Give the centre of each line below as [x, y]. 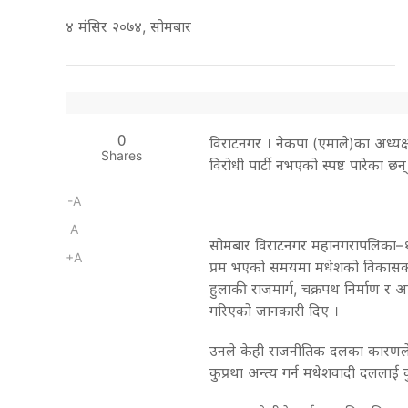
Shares [121, 156]
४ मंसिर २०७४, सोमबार [133, 27]
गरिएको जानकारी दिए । [274, 311]
